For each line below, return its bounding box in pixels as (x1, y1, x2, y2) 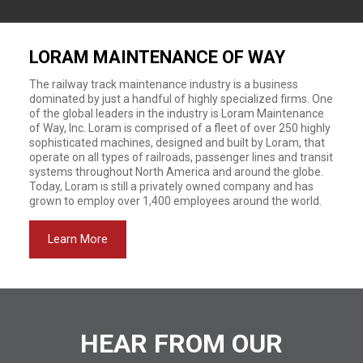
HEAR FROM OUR (80, 327, 283, 359)
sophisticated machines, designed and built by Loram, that (28, 135, 325, 149)
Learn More (47, 232, 108, 246)
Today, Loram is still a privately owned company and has (28, 179, 314, 193)
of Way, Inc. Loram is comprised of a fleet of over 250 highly (28, 121, 331, 135)
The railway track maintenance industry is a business (28, 77, 298, 91)
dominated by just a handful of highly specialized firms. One (28, 92, 333, 105)
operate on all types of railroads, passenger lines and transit (28, 150, 333, 164)
